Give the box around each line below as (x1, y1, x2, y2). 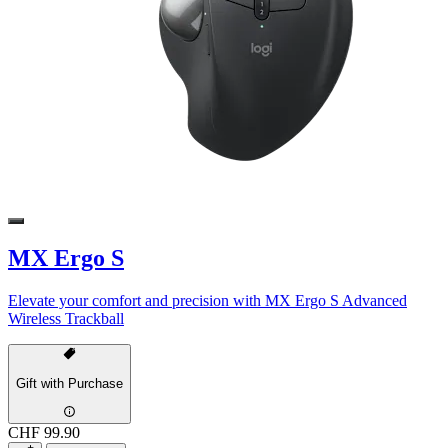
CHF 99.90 (8, 423, 80, 441)
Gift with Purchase (16, 376, 123, 392)
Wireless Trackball (8, 309, 124, 327)
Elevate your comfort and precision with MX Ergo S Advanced (8, 291, 407, 309)
